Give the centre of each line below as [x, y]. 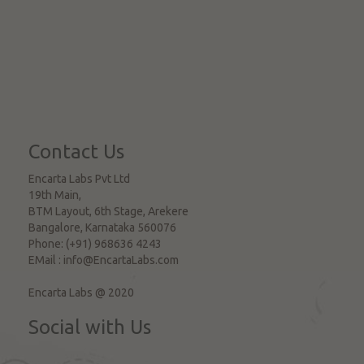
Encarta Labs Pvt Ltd [79, 179]
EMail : [46, 260]
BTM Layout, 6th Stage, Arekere [108, 211]
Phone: [47, 244]
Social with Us [90, 327]
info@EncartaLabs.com [121, 260]
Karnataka [110, 227]
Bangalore [54, 227]
